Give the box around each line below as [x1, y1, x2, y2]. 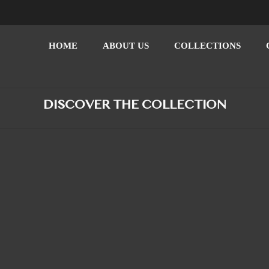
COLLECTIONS [174, 40, 241, 50]
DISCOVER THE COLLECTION [43, 96, 226, 115]
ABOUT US [103, 40, 149, 50]
